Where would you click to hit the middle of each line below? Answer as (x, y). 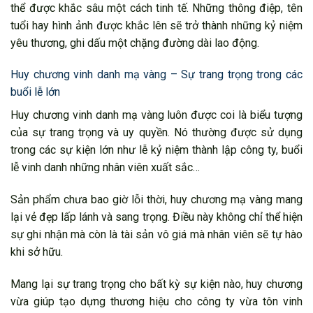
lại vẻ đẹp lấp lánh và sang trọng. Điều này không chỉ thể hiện (156, 217)
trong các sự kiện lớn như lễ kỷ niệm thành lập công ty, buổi (156, 150)
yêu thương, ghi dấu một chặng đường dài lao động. (135, 43)
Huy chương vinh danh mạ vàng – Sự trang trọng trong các (156, 75)
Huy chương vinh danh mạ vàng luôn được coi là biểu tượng (156, 115)
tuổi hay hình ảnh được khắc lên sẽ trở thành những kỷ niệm (156, 25)
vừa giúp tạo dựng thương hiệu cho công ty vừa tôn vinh (156, 301)
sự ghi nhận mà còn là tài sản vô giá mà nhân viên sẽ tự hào (156, 235)
